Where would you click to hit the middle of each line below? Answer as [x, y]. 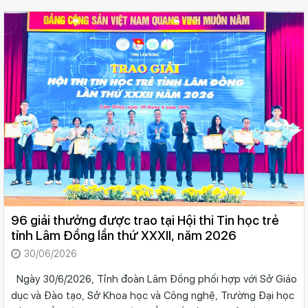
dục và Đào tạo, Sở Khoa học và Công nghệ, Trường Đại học [153, 296]
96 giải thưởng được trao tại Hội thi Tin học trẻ [145, 220]
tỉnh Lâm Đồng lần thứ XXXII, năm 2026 [124, 235]
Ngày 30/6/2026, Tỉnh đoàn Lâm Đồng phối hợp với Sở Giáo [154, 279]
